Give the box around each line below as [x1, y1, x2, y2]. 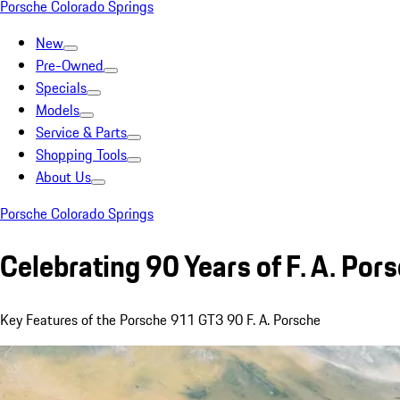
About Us [36, 166, 91, 187]
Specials [36, 77, 87, 98]
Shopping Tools [36, 144, 127, 165]
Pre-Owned [36, 54, 104, 76]
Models [36, 99, 79, 121]
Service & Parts [36, 121, 127, 143]
